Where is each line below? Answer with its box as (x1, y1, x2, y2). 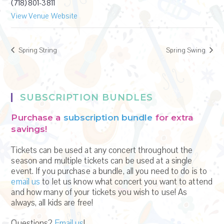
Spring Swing (166, 45, 207, 55)
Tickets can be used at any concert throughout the (11, 144, 193, 156)
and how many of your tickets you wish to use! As (11, 186, 187, 198)
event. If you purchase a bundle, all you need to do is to (11, 165, 207, 177)
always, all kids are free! (11, 197, 93, 209)
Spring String (16, 45, 57, 55)
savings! (11, 124, 47, 134)
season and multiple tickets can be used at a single (11, 155, 192, 167)
